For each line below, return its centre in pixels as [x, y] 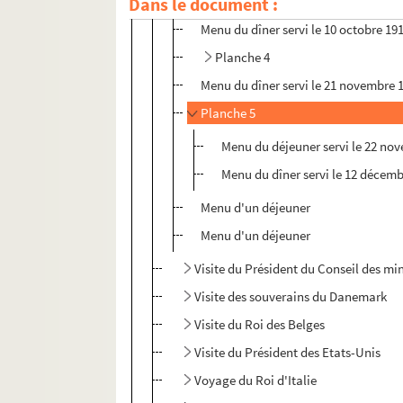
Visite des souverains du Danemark [291, 297]
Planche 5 [228, 113]
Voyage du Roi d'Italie [256, 381]
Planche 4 [243, 58]
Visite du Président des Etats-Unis [288, 353]
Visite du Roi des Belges [260, 325]
